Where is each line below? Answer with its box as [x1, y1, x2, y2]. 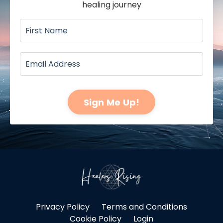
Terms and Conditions [102, 201, 187, 213]
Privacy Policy [36, 201, 90, 213]
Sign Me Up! [83, 96, 140, 109]
